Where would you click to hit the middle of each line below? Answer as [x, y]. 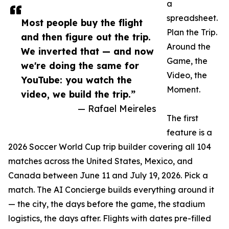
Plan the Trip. [192, 32]
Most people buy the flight [82, 23]
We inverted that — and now [87, 51]
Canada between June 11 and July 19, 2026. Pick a [108, 176]
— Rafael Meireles [117, 109]
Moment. [184, 90]
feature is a [189, 133]
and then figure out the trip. [86, 37]
